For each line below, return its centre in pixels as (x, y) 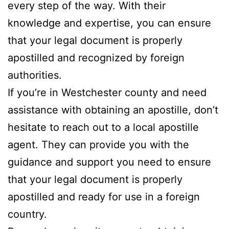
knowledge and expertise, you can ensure (109, 23)
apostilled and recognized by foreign (96, 58)
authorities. (35, 75)
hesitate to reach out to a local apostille (103, 127)
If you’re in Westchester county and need (107, 92)
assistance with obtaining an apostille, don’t (113, 110)
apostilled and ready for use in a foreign (104, 197)
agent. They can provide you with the (98, 144)
